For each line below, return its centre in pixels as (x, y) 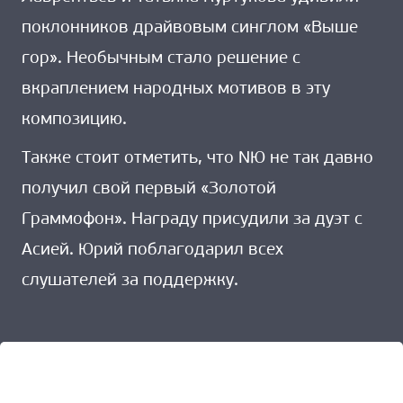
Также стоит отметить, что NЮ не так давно (197, 159)
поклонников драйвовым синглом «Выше (190, 28)
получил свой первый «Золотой (149, 190)
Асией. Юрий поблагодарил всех (152, 251)
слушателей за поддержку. (130, 282)
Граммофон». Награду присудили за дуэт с (192, 220)
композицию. (74, 120)
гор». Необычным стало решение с (161, 58)
